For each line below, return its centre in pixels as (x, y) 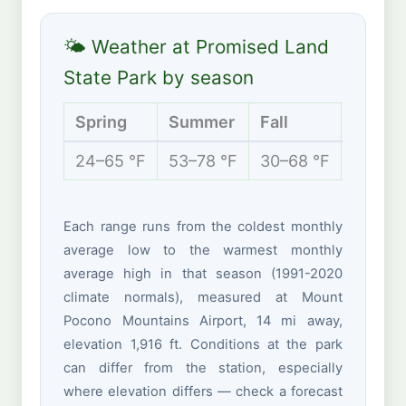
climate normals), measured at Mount (203, 298)
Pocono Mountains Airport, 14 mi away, (203, 321)
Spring (101, 122)
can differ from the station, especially (203, 368)
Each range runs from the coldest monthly (203, 227)
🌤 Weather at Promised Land (197, 46)
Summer (202, 122)
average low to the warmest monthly (203, 251)
